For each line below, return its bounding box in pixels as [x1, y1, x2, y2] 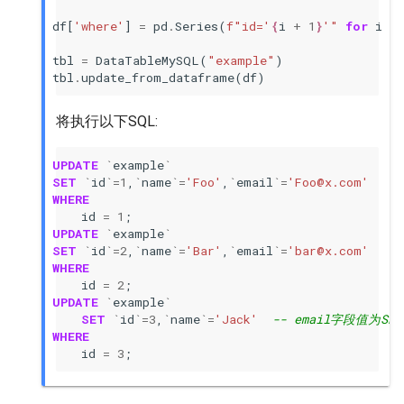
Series [175, 17, 218, 34]
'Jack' [215, 310, 258, 327]
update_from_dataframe [81, 69, 234, 86]
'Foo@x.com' [288, 173, 369, 190]
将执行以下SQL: [56, 113, 158, 130]
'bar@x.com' [288, 242, 369, 259]
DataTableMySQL [96, 51, 199, 69]
